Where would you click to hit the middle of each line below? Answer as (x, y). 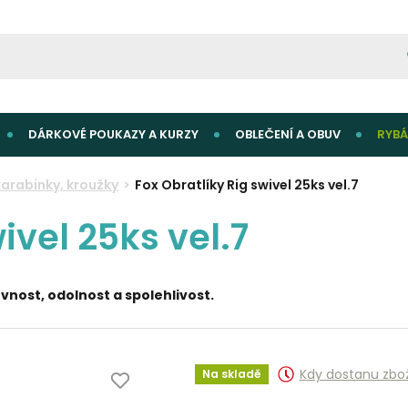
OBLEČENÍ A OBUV (288, 134)
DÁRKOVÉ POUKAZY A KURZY (113, 134)
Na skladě (231, 374)
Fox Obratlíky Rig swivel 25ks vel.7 (247, 185)
